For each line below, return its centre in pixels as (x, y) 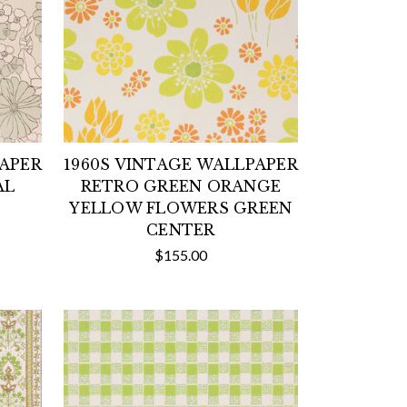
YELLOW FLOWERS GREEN (181, 208)
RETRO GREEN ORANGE (181, 186)
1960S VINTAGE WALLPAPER (181, 164)
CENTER (181, 229)
